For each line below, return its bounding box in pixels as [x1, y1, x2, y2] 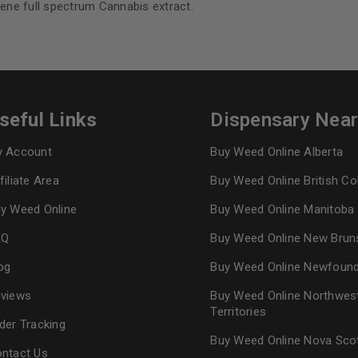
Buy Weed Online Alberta [210, 145, 344, 159]
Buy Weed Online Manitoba [210, 202, 355, 217]
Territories [210, 304, 267, 319]
